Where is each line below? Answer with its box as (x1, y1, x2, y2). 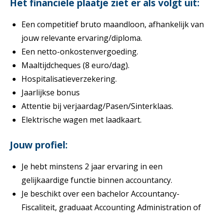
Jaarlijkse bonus (21, 87, 80, 98)
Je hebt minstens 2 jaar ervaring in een (21, 161, 163, 172)
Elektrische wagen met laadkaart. (21, 114, 142, 125)
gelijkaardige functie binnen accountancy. (21, 174, 172, 185)
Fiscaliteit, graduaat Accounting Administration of (21, 201, 201, 213)
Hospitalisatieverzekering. (21, 73, 117, 84)
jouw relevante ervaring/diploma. (21, 32, 142, 43)
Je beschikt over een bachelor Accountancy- (21, 188, 180, 199)
